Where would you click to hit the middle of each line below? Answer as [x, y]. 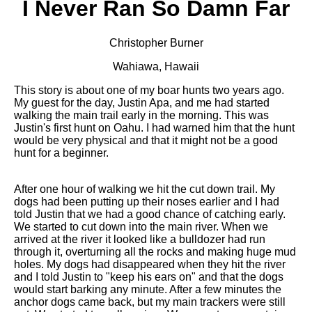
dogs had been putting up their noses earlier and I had [147, 201]
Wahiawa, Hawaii [156, 66]
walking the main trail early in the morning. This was [141, 115]
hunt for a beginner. [61, 153]
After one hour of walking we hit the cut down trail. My [145, 189]
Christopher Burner [156, 42]
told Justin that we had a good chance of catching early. [150, 214]
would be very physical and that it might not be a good [146, 140]
